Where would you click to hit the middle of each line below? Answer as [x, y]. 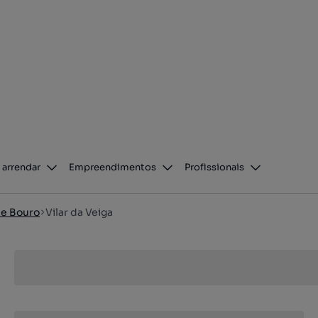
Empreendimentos [113, 167]
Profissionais [215, 167]
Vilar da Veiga [79, 212]
